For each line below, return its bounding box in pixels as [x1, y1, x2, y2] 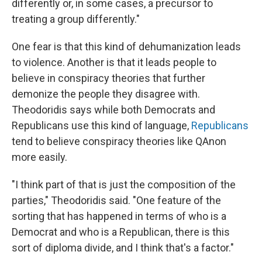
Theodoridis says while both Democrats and [12, 104, 215, 116]
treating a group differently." [12, 13, 140, 26]
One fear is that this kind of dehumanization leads [12, 40, 241, 53]
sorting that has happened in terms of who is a [12, 210, 226, 223]
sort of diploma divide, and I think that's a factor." [12, 242, 234, 254]
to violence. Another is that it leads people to [12, 56, 216, 69]
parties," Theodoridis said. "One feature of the [12, 194, 221, 207]
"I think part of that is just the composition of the [12, 178, 236, 191]
